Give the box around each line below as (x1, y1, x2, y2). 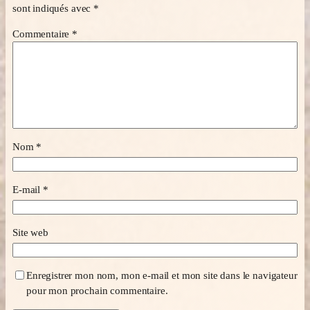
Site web (12, 226, 48, 238)
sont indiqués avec (12, 3, 94, 15)
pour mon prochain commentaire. (26, 284, 168, 296)
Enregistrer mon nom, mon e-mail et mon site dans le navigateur (26, 269, 298, 281)
